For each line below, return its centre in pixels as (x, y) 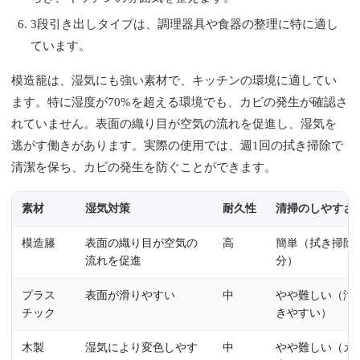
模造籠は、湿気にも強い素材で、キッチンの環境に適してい (174, 80)
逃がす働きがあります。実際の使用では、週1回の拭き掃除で (178, 145)
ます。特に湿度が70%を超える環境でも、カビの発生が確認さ (180, 102)
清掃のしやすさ (315, 208)
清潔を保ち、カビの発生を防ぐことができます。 (144, 167)
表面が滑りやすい (131, 295)
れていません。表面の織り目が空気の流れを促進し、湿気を (174, 123)
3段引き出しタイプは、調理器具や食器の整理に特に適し (185, 24)
